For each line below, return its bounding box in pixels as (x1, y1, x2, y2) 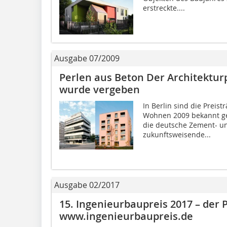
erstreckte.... (142, 3, 185, 13)
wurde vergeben (59, 83, 140, 97)
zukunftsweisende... (142, 130, 211, 140)
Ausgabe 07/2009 (54, 53, 120, 64)
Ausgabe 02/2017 (54, 179, 120, 191)
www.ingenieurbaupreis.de (59, 209, 193, 223)
